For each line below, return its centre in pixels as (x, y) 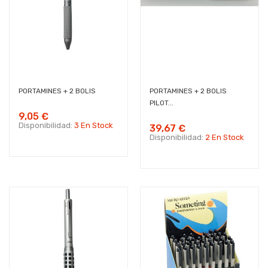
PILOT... (162, 103)
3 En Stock (94, 125)
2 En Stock (225, 137)
